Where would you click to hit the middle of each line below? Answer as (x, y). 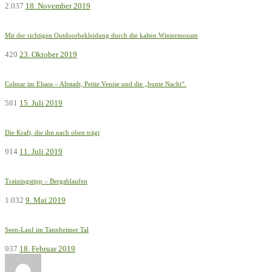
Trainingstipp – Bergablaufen (46, 181)
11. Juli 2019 (41, 152)
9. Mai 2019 (46, 200)
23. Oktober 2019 (48, 54)
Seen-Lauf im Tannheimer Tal (47, 230)
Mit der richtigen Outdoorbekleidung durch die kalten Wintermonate (101, 35)
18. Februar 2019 (47, 249)
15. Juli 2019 (41, 103)
